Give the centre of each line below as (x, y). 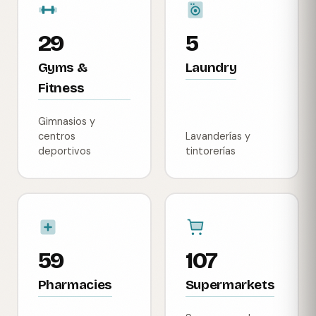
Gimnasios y (66, 121)
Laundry (211, 67)
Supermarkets (230, 285)
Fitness (61, 88)
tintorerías (210, 151)
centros (56, 136)
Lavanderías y (218, 136)
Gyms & (62, 67)
